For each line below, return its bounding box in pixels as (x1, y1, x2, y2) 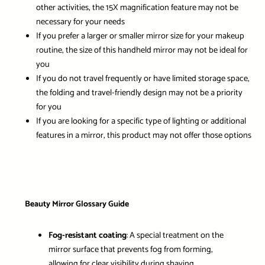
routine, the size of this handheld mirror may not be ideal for (35, 43, 248, 58)
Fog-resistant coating (48, 228, 127, 243)
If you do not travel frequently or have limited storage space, (35, 72, 250, 86)
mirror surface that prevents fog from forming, (48, 242, 213, 257)
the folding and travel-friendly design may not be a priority (35, 86, 243, 101)
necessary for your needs (35, 15, 125, 30)
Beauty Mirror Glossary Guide (24, 197, 129, 211)
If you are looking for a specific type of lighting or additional (35, 114, 246, 129)
